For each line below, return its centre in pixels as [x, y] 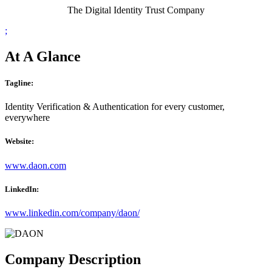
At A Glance [43, 56]
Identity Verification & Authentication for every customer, [115, 107]
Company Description [73, 259]
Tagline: [19, 83]
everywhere [27, 118]
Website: [19, 141]
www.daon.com [36, 165]
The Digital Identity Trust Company [136, 10]
